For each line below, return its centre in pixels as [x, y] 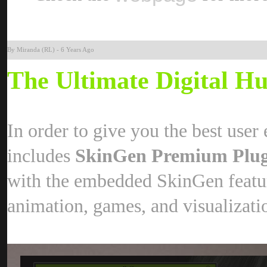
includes [41, 156]
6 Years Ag [77, 50]
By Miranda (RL [31, 50]
